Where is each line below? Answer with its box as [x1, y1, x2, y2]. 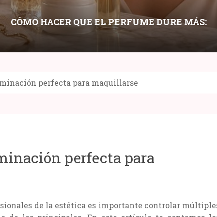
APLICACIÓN [80, 40, 137, 52]
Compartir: [65, 104, 117, 117]
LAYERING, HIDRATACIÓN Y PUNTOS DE [18, 28, 199, 40]
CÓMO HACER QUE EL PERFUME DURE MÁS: [10, 15, 207, 28]
